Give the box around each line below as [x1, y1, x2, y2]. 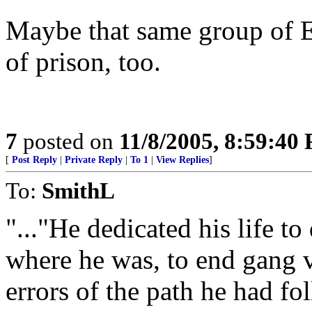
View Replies [156, 155, 209, 165]
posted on [17, 128, 119, 154]
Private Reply [65, 155, 123, 165]
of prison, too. [6, 47, 161, 77]
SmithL [42, 178, 115, 203]
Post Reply [12, 155, 57, 165]
